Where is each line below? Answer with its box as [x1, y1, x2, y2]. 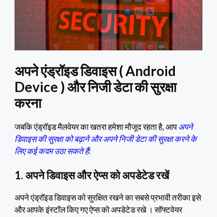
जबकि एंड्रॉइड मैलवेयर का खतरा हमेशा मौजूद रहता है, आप [15, 121, 178, 132]
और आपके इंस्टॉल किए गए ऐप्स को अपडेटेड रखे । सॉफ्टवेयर [15, 204, 182, 215]
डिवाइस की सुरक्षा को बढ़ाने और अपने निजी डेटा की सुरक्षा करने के [15, 133, 197, 144]
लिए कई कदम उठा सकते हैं [15, 145, 89, 156]
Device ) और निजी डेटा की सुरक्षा [15, 78, 176, 95]
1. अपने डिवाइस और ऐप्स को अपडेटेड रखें [15, 169, 169, 182]
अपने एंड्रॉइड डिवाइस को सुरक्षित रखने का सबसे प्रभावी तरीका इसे [15, 192, 201, 203]
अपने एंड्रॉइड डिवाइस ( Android [15, 62, 176, 79]
